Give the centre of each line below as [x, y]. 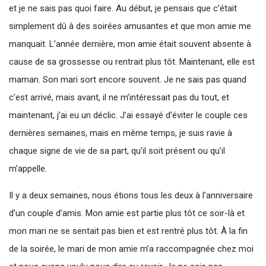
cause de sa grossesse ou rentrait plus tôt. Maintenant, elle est [132, 62]
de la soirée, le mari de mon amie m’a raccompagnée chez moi [131, 249]
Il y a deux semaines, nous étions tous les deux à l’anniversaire [131, 195]
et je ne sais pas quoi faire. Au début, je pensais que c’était [123, 8]
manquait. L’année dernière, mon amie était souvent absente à [130, 44]
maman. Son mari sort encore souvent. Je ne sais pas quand [128, 80]
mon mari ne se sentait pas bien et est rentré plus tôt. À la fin [128, 231]
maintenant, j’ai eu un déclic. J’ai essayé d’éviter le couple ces [128, 115]
